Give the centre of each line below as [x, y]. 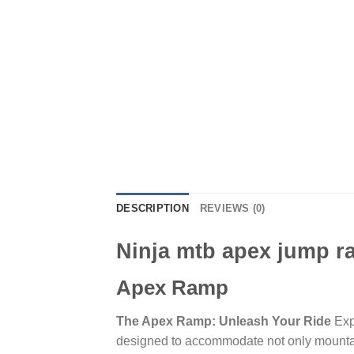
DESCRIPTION [153, 208]
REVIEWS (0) [232, 208]
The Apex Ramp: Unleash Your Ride [224, 322]
